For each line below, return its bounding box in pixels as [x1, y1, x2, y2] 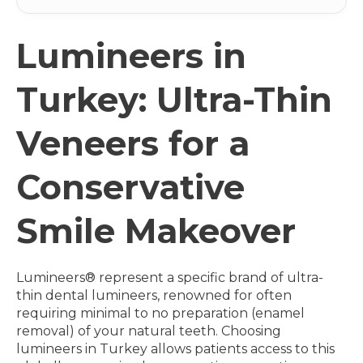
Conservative [16, 167, 245, 207]
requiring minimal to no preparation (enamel [16, 305, 305, 321]
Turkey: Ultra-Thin [16, 79, 332, 120]
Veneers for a [16, 123, 250, 164]
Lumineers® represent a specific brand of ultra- [16, 270, 323, 285]
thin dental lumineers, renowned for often [16, 288, 292, 303]
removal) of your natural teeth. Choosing [16, 323, 281, 339]
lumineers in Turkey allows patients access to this [16, 341, 335, 357]
